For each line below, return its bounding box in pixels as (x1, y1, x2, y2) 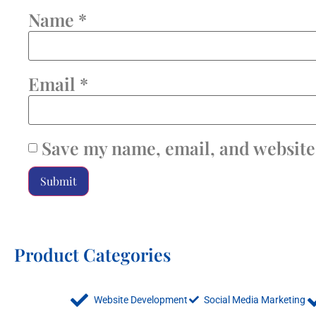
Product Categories (14, 242, 171, 266)
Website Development (94, 293, 188, 305)
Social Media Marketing (203, 293, 305, 305)
